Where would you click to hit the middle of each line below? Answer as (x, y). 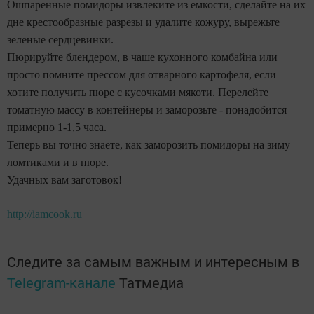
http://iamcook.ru (45, 214)
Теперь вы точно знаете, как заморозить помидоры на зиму (149, 144)
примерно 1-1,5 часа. (57, 127)
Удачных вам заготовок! (64, 179)
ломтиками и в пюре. (58, 162)
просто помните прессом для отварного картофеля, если (142, 74)
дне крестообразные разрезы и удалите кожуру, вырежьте (143, 22)
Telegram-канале (61, 282)
